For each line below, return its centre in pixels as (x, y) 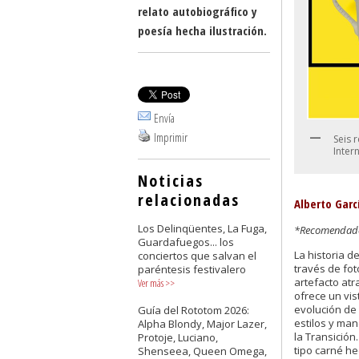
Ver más (151, 283)
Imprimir (171, 137)
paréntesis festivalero (192, 269)
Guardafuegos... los (186, 242)
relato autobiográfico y (198, 11)
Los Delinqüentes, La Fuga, (202, 228)
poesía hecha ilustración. (202, 30)
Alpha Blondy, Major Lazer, (202, 324)
